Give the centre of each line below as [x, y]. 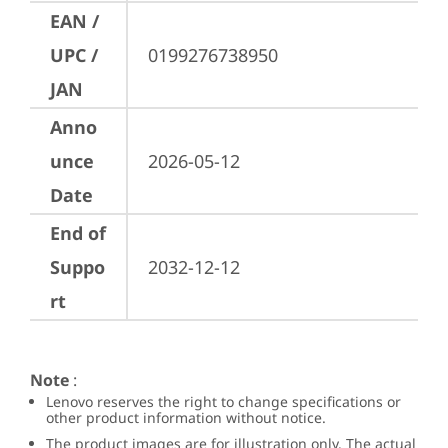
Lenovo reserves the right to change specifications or [223, 401]
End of [78, 233]
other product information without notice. [186, 417]
